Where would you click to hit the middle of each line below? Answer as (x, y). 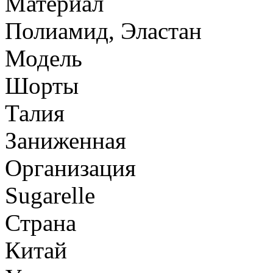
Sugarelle (50, 195)
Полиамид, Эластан (103, 30)
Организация (70, 168)
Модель (44, 58)
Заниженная (66, 140)
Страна (41, 222)
